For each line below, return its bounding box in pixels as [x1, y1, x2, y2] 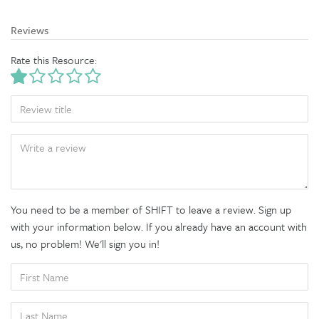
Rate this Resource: [11, 51, 97, 68]
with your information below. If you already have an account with [11, 218, 307, 234]
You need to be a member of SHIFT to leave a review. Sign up [11, 201, 291, 217]
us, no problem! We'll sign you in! [11, 235, 159, 251]
